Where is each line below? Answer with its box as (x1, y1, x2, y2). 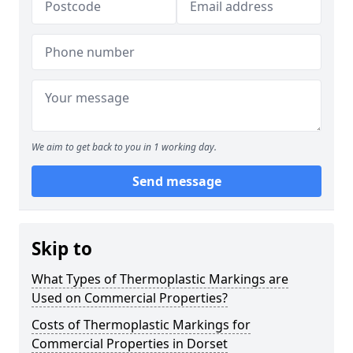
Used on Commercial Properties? (32, 289, 228, 307)
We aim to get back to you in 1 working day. (32, 140, 217, 154)
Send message (132, 173, 221, 190)
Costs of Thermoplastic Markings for (32, 316, 251, 333)
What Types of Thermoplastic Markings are (32, 270, 288, 288)
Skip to (32, 236, 92, 261)
